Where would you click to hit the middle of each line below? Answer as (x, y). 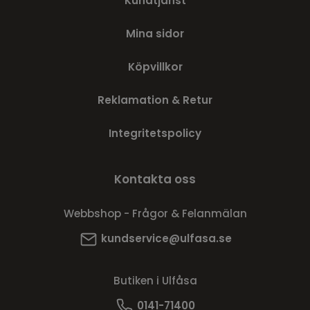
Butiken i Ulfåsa (155, 280)
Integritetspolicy (155, 133)
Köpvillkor (155, 66)
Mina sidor (155, 33)
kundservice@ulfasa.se (166, 238)
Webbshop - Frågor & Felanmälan (155, 213)
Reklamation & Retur (155, 100)
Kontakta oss (155, 179)
